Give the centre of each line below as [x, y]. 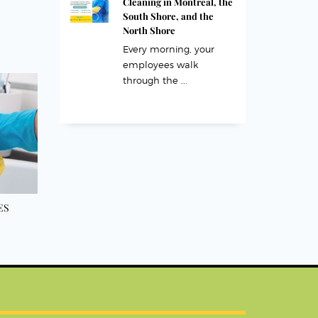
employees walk [160, 65]
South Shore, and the [168, 16]
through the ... [155, 80]
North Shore [149, 30]
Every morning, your [168, 49]
